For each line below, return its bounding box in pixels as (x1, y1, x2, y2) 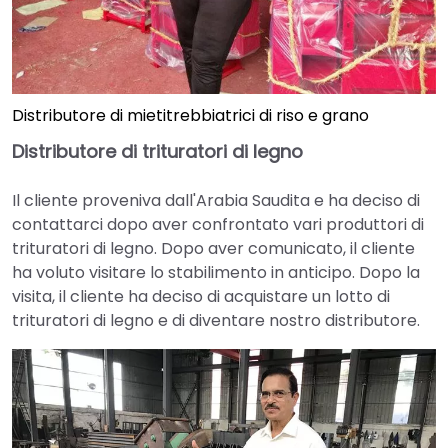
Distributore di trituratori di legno (12, 139, 303, 165)
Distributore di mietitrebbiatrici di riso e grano (12, 104, 369, 128)
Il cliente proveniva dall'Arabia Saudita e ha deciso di (12, 189, 420, 213)
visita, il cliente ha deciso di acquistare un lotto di (12, 285, 390, 309)
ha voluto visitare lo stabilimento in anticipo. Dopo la (12, 261, 420, 285)
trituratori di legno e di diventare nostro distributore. (12, 309, 420, 333)
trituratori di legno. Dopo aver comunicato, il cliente (12, 237, 415, 261)
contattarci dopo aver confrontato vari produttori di (12, 213, 424, 237)
